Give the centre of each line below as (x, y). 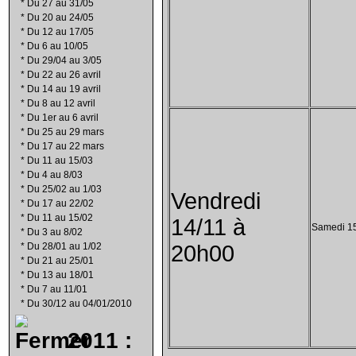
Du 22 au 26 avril (64, 75)
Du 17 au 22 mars (66, 146)
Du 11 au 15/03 (60, 161)
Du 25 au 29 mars (66, 132)
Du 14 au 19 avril (64, 89)
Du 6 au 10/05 (58, 46)
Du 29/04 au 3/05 (64, 60)
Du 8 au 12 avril (61, 103)
